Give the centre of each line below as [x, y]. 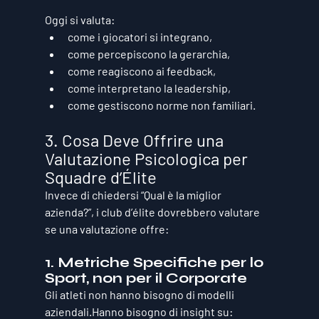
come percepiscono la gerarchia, [148, 53]
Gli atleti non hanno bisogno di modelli [140, 294]
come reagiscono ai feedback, [141, 70]
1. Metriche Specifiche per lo [156, 262]
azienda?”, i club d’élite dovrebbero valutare [153, 211]
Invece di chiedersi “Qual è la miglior [134, 194]
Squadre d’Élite [100, 177]
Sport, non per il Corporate [146, 278]
